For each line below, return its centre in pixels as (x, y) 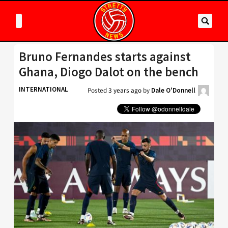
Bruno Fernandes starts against (105, 57)
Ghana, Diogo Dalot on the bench (109, 72)
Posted (98, 90)
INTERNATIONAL (44, 89)
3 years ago (125, 90)
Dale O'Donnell (173, 90)
